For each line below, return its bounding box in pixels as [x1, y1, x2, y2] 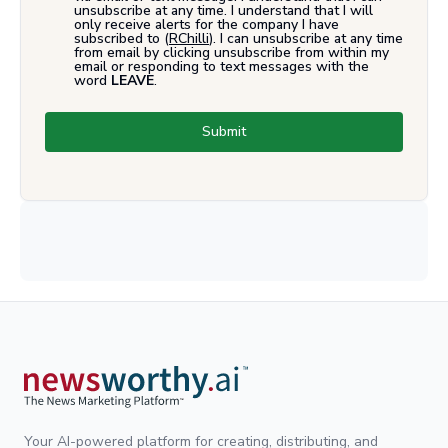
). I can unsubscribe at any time [209, 28, 403, 48]
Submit [202, 121, 246, 141]
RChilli [169, 28, 209, 48]
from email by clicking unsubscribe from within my [74, 42, 389, 62]
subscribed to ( [74, 28, 169, 48]
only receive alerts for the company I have [74, 14, 339, 34]
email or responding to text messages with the [74, 56, 369, 76]
